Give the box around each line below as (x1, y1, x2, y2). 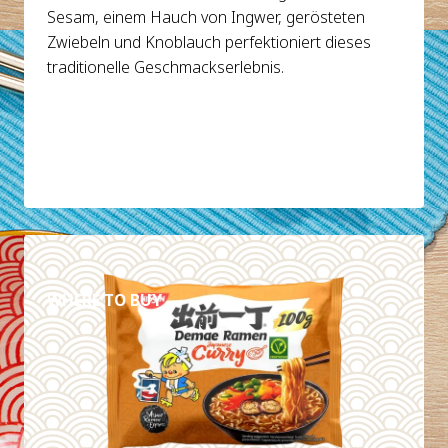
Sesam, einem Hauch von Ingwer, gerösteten (47, 6, 366, 28)
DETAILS (72, 241, 137, 264)
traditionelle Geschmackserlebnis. (47, 56, 285, 78)
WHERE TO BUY (47, 288, 163, 311)
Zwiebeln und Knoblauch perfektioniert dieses (47, 31, 372, 53)
